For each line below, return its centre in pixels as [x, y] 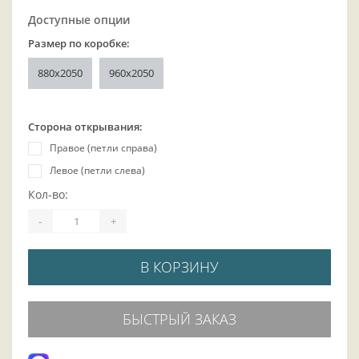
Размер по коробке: [79, 44]
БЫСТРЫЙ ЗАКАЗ [179, 319]
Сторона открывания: [85, 127]
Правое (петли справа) [103, 148]
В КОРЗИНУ [179, 267]
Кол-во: [48, 195]
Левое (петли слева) [97, 171]
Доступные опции [79, 20]
